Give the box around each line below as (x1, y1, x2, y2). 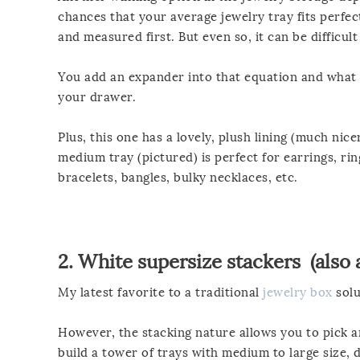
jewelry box (263, 284, 333, 300)
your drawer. (58, 89, 136, 104)
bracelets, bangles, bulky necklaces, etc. (58, 170, 298, 185)
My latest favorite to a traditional (58, 284, 263, 300)
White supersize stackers (78, 249, 301, 273)
